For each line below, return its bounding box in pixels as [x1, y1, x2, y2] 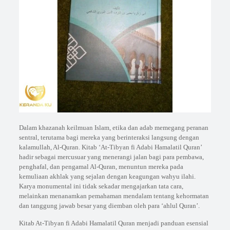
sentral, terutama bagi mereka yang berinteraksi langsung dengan [18, 133, 199, 142]
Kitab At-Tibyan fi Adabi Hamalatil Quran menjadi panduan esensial [18, 219, 208, 227]
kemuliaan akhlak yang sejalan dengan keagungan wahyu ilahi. [18, 172, 196, 181]
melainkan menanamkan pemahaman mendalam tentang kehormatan [18, 192, 209, 200]
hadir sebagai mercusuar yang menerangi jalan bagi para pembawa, [18, 153, 204, 161]
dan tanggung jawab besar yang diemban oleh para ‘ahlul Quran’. [18, 202, 200, 210]
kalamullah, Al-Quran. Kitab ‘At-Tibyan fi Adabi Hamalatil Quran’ [18, 143, 202, 151]
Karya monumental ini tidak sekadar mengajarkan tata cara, [18, 182, 183, 190]
